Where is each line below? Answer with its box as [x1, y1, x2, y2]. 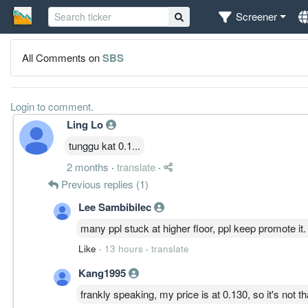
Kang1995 [78, 265, 129, 280]
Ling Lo [67, 116, 106, 132]
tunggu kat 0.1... [69, 137, 140, 153]
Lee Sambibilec [78, 199, 154, 214]
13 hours [104, 241, 143, 255]
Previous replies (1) [58, 176, 148, 191]
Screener [236, 9, 278, 24]
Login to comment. [10, 98, 93, 113]
